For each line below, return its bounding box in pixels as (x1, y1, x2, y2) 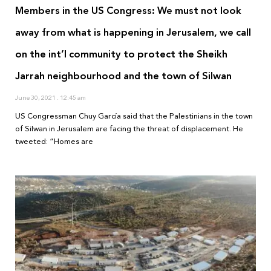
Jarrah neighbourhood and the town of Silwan (15, 67, 232, 85)
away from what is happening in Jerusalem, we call (15, 24, 251, 42)
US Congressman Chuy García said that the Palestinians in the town (15, 109, 253, 123)
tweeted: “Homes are (15, 135, 93, 149)
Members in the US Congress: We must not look (15, 2, 241, 20)
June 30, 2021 (15, 92, 57, 104)
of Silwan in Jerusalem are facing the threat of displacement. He (15, 122, 243, 136)
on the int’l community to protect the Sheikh (15, 45, 227, 64)
